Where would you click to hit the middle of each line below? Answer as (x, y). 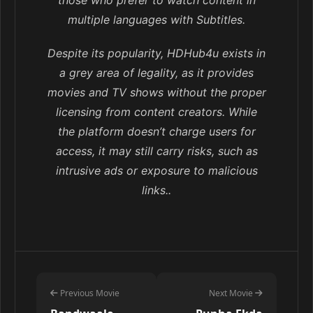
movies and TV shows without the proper (156, 93)
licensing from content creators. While (156, 112)
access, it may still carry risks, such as (156, 151)
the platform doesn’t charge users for (156, 132)
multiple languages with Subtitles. (156, 20)
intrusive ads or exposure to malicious (156, 171)
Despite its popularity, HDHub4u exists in (156, 53)
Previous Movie (89, 293)
